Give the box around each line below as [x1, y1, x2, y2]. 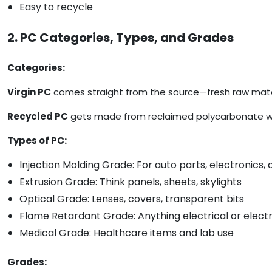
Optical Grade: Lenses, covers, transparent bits [19, 192, 244, 206]
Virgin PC [7, 86, 51, 99]
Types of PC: [7, 134, 67, 148]
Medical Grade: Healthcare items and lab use [19, 226, 234, 240]
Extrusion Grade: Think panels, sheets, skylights [19, 175, 242, 189]
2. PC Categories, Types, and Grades [7, 29, 234, 47]
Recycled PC [7, 110, 68, 123]
